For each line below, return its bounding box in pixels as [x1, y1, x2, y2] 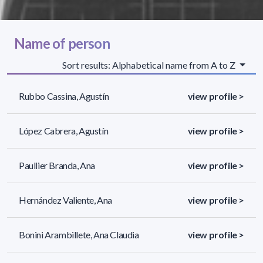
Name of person [14, 34, 110, 52]
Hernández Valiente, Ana [19, 194, 112, 205]
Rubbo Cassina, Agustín [19, 90, 109, 102]
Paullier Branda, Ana [19, 159, 95, 171]
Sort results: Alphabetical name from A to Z [62, 59, 238, 70]
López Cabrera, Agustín [19, 124, 109, 136]
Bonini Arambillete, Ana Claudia [19, 228, 139, 240]
